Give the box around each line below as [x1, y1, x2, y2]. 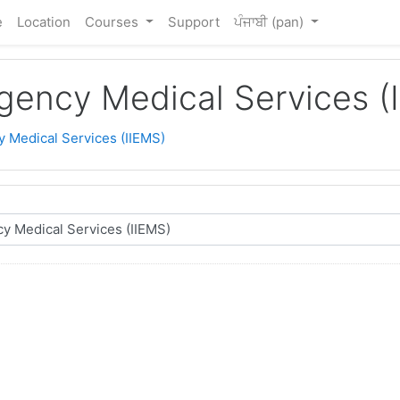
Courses [85, 13, 142, 30]
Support [167, 13, 220, 30]
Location [17, 13, 71, 30]
